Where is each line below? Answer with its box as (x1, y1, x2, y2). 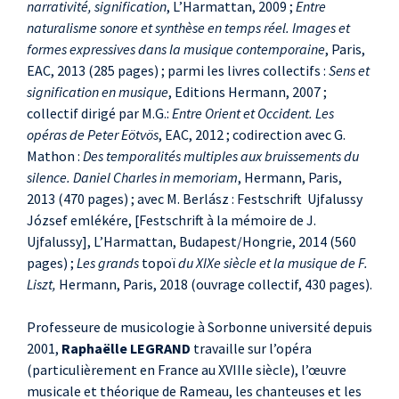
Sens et (329, 61, 370, 80)
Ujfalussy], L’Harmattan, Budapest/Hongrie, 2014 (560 (27, 232, 356, 251)
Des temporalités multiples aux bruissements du (83, 147, 359, 166)
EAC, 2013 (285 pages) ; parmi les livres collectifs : (27, 61, 329, 80)
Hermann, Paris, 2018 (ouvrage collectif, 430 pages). (56, 275, 372, 294)
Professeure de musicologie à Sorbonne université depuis (27, 318, 372, 337)
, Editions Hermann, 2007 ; (168, 83, 327, 102)
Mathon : (27, 147, 83, 166)
